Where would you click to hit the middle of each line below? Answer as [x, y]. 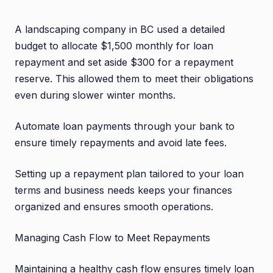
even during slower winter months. [95, 95]
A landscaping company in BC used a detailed [120, 29]
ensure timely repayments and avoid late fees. [121, 142]
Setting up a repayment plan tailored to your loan [129, 173]
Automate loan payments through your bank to [125, 126]
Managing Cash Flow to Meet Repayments [112, 237]
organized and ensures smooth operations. [114, 206]
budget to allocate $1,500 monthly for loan [114, 45]
